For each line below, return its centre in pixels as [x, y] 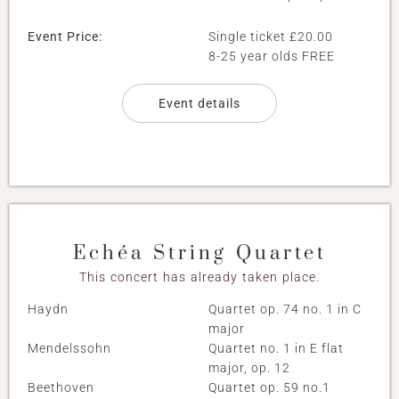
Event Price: [65, 36]
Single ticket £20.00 [271, 36]
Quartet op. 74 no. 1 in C [285, 309]
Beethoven [61, 388]
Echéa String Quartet [199, 253]
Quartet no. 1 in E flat [276, 349]
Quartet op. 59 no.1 [269, 388]
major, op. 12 [249, 368]
